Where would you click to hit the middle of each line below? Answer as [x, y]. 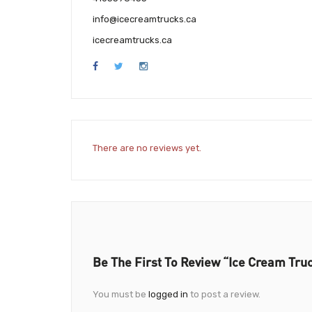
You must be [120, 294]
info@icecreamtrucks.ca [145, 19]
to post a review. [224, 294]
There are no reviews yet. [147, 148]
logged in [168, 294]
